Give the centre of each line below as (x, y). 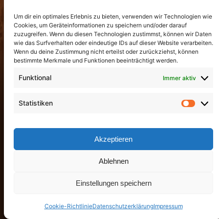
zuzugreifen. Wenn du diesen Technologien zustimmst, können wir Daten (113, 34)
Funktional (35, 77)
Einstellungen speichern (113, 183)
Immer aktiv (179, 78)
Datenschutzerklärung (123, 206)
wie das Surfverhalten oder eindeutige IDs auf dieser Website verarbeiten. (113, 43)
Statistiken (36, 103)
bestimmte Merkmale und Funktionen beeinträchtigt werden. (96, 60)
